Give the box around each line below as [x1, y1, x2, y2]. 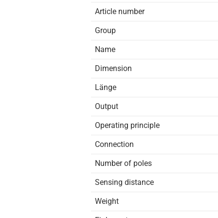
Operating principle [95, 121, 160, 130]
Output [95, 102, 118, 111]
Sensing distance [95, 178, 154, 187]
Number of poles [95, 159, 152, 168]
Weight [95, 197, 119, 206]
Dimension [95, 64, 132, 73]
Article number [95, 7, 145, 16]
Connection [95, 140, 134, 149]
